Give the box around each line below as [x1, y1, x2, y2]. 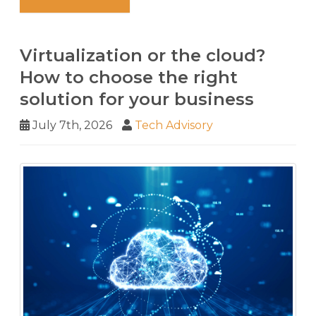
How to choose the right [20, 66, 238, 87]
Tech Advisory [135, 118, 213, 132]
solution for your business [20, 88, 254, 109]
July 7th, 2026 [30, 118, 112, 132]
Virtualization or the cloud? [20, 44, 265, 66]
